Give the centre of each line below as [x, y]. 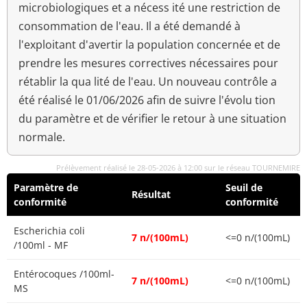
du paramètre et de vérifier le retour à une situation [152, 119]
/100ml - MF [41, 245]
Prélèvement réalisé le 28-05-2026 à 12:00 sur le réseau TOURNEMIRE [178, 168]
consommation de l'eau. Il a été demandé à [130, 26]
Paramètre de [46, 188]
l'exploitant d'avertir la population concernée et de [149, 45]
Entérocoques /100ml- [64, 274]
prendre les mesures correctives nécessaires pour [148, 63]
